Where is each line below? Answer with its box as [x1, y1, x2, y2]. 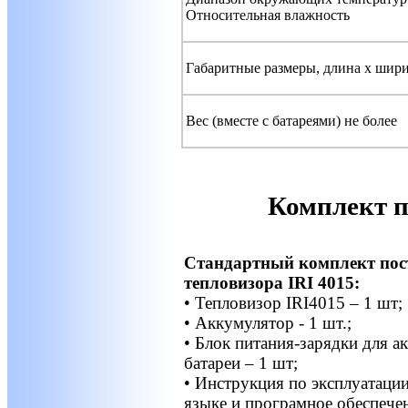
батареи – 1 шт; [184, 352, 298, 372]
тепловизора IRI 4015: [184, 272, 360, 292]
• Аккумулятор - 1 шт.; [184, 312, 352, 332]
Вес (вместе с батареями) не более [186, 112, 397, 128]
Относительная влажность [186, 6, 350, 23]
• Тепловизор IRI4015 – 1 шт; [184, 292, 403, 312]
